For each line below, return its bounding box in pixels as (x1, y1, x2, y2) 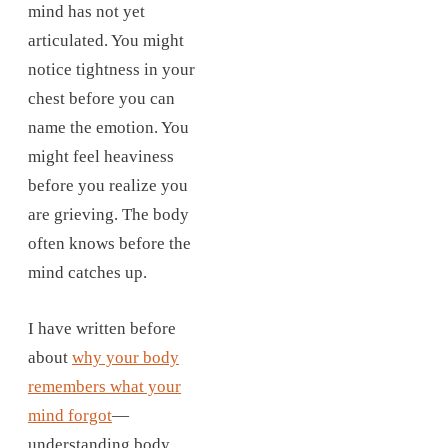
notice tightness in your (28, 59, 195, 79)
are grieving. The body (28, 204, 189, 224)
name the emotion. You (28, 117, 189, 137)
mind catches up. (28, 262, 147, 282)
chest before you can (28, 88, 175, 108)
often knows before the (28, 233, 191, 253)
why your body (72, 347, 179, 367)
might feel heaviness (28, 146, 174, 166)
